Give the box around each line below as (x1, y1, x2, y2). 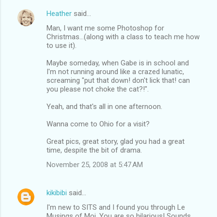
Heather (46, 9, 72, 18)
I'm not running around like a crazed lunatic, (46, 67, 184, 76)
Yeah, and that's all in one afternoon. (46, 102, 162, 111)
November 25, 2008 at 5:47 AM (46, 160, 143, 169)
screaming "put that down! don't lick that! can (46, 76, 190, 85)
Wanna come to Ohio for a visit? (46, 119, 150, 128)
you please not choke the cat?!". (46, 84, 149, 93)
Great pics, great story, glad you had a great (46, 137, 185, 146)
